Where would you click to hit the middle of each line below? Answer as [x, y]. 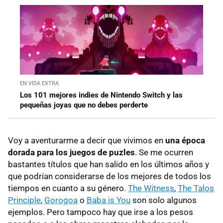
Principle [24, 200]
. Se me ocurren [164, 152]
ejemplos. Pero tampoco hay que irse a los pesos [101, 212]
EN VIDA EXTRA [39, 83]
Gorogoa [61, 200]
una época [185, 140]
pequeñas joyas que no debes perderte [84, 105]
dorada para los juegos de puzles [71, 152]
